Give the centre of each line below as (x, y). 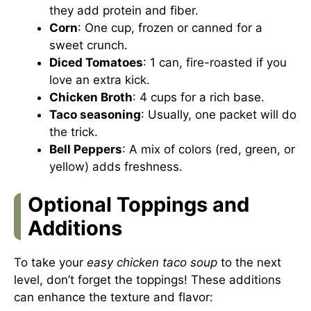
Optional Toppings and (138, 204)
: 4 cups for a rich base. (199, 97)
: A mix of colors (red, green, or (209, 149)
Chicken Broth (91, 97)
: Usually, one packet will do (219, 114)
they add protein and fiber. (124, 10)
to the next (249, 262)
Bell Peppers (86, 149)
